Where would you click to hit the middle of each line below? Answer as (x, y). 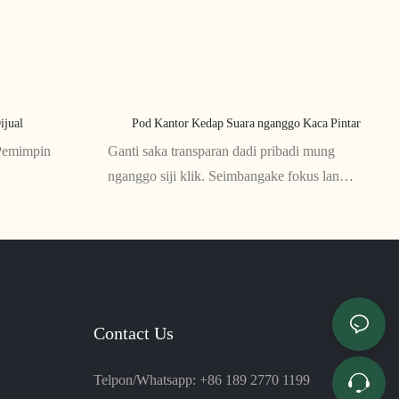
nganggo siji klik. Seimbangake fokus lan (223, 175)
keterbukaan (142, 200)
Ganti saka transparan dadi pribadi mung (221, 151)
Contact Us (133, 334)
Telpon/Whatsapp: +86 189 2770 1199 (201, 379)
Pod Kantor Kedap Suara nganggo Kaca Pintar (247, 122)
